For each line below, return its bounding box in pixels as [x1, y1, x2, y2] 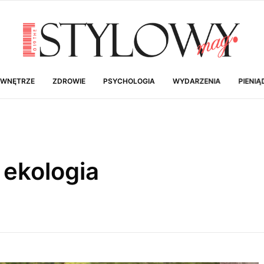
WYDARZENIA [172, 76, 221, 85]
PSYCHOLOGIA [103, 76, 155, 85]
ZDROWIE [52, 76, 85, 85]
